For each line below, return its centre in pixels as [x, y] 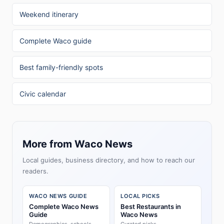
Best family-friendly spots [61, 67]
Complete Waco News [64, 206]
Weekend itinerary [49, 14]
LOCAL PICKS [140, 196]
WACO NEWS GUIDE [58, 196]
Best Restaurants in [151, 206]
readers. [35, 171]
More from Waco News [77, 144]
